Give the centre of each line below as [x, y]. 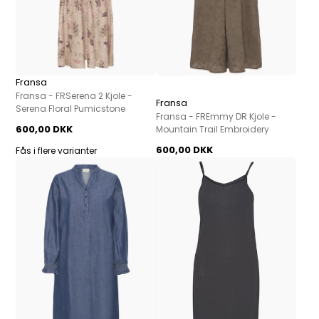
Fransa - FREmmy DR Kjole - [216, 117]
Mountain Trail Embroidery [213, 130]
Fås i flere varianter [57, 151]
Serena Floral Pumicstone [71, 109]
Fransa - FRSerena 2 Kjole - [74, 96]
